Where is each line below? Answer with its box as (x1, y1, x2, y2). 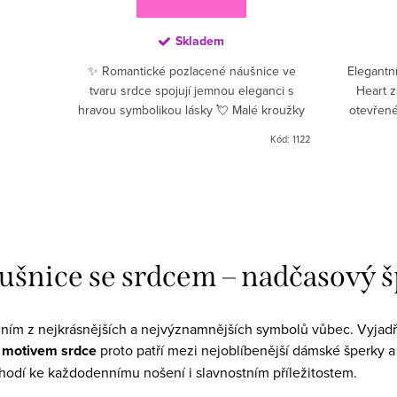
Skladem (175, 31, 225, 51)
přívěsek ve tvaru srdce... (122, 139, 261, 158)
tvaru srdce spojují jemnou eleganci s (89, 81, 294, 99)
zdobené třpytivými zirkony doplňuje (91, 120, 292, 138)
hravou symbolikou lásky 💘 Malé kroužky (78, 100, 306, 119)
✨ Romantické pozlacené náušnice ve (87, 61, 296, 80)
